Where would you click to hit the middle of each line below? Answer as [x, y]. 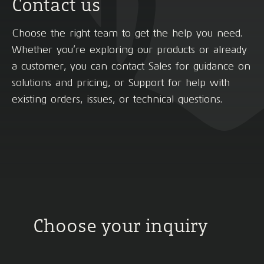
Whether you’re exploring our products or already [129, 49]
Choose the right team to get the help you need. [127, 33]
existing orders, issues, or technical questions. [117, 99]
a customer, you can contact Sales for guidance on [131, 66]
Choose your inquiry [120, 225]
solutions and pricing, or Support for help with [121, 82]
